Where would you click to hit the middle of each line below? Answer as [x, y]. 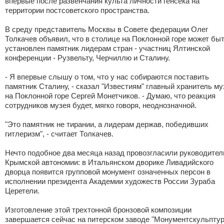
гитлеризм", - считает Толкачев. [59, 134]
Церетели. [22, 191]
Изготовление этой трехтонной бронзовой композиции [98, 210]
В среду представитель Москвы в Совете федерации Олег [106, 29]
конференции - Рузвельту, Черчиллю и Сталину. [87, 58]
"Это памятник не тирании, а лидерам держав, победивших [107, 124]
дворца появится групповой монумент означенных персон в [108, 172]
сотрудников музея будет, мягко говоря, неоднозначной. [101, 105]
